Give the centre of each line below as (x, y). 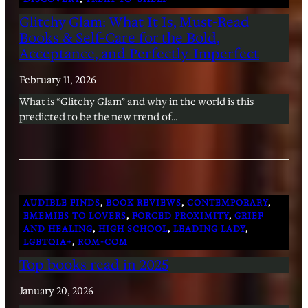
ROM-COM (103, 242)
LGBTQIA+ (48, 242)
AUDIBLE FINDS (62, 202)
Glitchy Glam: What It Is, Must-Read (134, 22)
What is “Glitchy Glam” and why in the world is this (136, 102)
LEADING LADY (209, 229)
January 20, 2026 (56, 291)
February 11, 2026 (58, 80)
